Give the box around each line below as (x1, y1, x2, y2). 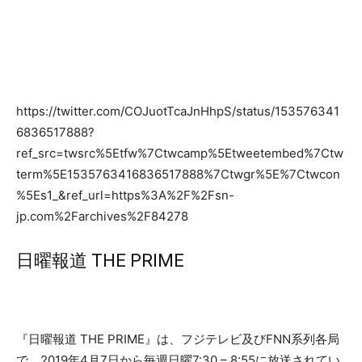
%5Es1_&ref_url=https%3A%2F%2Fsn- (16, 187, 234, 203)
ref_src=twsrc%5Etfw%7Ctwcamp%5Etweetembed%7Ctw (16, 145, 343, 161)
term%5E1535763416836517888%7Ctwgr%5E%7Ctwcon (16, 166, 340, 182)
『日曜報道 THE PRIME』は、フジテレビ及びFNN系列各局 (16, 331, 339, 347)
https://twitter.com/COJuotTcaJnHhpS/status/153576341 (16, 103, 339, 119)
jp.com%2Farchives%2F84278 (16, 208, 188, 224)
